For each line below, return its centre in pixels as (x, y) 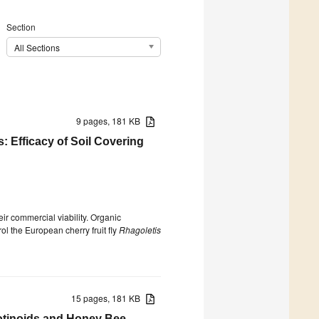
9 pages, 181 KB (111, 120)
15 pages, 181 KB (109, 298)
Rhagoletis (140, 229)
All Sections (37, 48)
